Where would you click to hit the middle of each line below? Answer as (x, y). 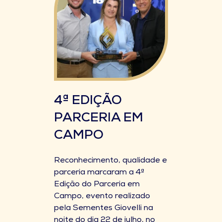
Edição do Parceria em (97, 185)
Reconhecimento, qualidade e (111, 161)
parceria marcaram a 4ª (99, 173)
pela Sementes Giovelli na (104, 209)
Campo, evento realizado (102, 197)
